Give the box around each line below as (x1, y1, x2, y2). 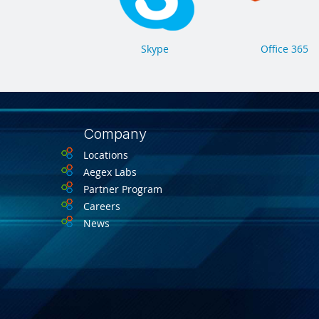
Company (83, 125, 147, 143)
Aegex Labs (83, 165, 137, 179)
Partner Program (83, 182, 162, 197)
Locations (83, 148, 128, 162)
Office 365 (260, 42, 308, 56)
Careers (83, 199, 120, 214)
